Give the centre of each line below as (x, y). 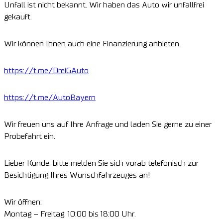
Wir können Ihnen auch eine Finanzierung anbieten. (92, 44)
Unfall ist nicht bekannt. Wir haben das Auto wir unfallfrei (104, 5)
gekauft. (18, 17)
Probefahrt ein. (30, 137)
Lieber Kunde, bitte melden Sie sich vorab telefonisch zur (101, 164)
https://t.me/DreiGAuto (46, 71)
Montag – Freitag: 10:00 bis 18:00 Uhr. (70, 214)
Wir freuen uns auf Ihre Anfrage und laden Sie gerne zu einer (108, 125)
